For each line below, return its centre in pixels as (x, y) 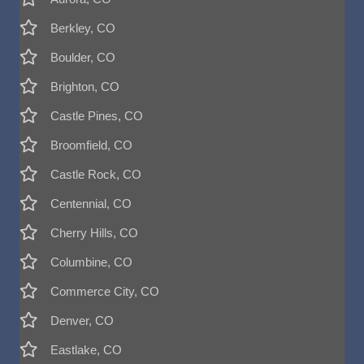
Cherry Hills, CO (94, 233)
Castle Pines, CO (97, 116)
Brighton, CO (85, 87)
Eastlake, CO (86, 350)
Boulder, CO (83, 57)
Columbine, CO (91, 262)
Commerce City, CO (105, 291)
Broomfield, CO (91, 145)
